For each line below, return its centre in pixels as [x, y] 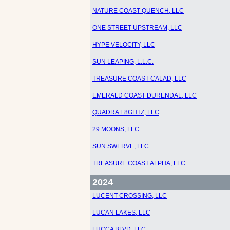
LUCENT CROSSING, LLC [130, 196]
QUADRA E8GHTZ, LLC [126, 112]
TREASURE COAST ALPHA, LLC [139, 163]
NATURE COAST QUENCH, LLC [138, 11]
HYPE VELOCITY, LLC [124, 45]
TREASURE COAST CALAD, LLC [139, 79]
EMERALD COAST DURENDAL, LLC [145, 95]
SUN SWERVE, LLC [121, 146]
